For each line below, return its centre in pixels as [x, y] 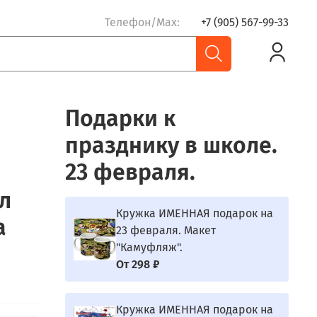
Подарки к [120, 118]
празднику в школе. [171, 145]
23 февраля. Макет [166, 230]
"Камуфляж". [149, 247]
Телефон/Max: [142, 23]
